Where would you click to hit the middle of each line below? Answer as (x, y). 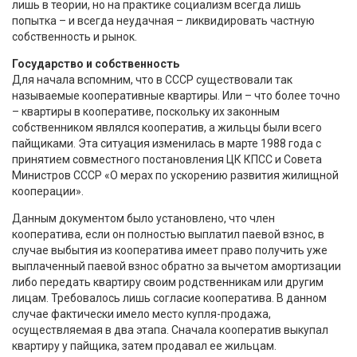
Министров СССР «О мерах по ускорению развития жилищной (175, 175)
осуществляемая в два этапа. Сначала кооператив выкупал (170, 330)
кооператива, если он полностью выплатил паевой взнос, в (168, 234)
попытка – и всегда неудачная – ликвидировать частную (163, 20)
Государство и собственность (96, 63)
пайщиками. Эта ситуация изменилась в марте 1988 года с (167, 143)
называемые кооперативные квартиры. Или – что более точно (176, 95)
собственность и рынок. (75, 36)
